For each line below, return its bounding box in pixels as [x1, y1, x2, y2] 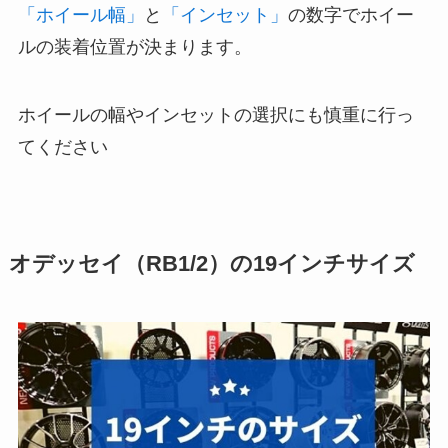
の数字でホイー [287, 5, 414, 26]
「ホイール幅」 [17, 5, 144, 26]
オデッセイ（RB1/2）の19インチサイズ [8, 251, 415, 276]
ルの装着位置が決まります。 [17, 37, 252, 58]
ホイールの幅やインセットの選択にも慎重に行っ [17, 104, 414, 125]
